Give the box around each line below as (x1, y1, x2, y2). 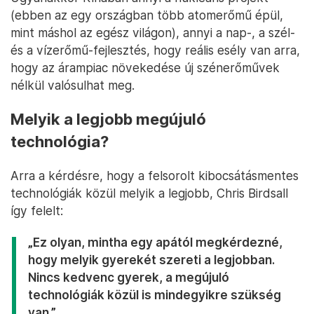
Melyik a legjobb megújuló (11, 110, 206, 129)
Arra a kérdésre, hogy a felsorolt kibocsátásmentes (11, 168, 299, 184)
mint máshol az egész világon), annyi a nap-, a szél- (11, 25, 295, 41)
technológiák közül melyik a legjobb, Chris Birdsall (11, 186, 288, 201)
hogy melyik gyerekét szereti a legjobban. (28, 252, 275, 268)
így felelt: (11, 203, 63, 219)
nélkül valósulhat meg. (11, 78, 135, 93)
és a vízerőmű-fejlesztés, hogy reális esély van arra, (11, 43, 300, 58)
